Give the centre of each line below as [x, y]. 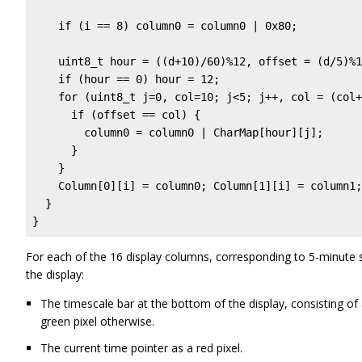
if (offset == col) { [116, 114]
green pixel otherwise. [97, 321]
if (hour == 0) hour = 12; [126, 79]
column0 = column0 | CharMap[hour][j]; [178, 132]
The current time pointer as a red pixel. [141, 347]
